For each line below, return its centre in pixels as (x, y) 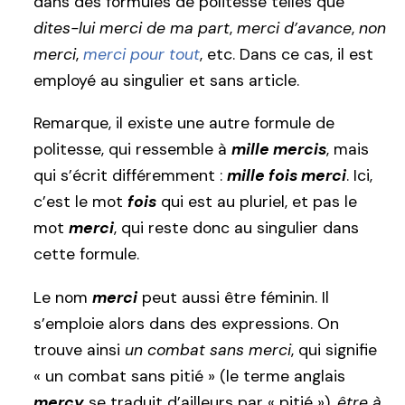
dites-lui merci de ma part (132, 28)
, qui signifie (334, 349)
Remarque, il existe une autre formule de (184, 123)
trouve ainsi (79, 349)
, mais (348, 150)
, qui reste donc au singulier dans (236, 228)
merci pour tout (141, 54)
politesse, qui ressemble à (132, 150)
